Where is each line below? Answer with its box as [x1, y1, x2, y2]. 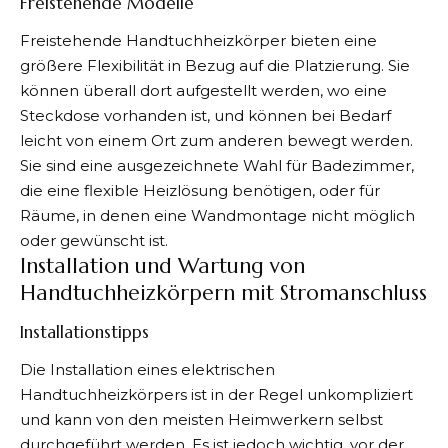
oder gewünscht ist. [20, 231, 168, 250]
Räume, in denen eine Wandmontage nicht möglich [20, 206, 415, 225]
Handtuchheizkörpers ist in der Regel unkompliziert [20, 385, 413, 404]
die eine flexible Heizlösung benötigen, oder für [20, 181, 380, 200]
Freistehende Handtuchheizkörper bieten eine [20, 31, 377, 50]
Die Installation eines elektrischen [20, 360, 275, 379]
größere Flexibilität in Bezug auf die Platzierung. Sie [20, 56, 410, 75]
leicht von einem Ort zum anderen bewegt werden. [20, 131, 413, 150]
